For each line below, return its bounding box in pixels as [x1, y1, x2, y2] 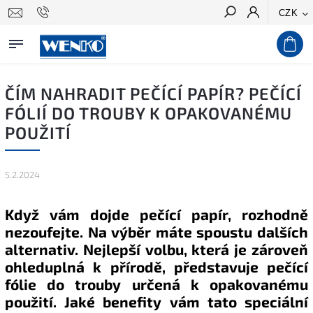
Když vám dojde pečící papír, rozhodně [5, 205, 308, 224]
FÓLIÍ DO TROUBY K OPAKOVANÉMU [5, 103, 292, 123]
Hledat [264, 31, 298, 43]
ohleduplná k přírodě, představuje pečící [5, 258, 308, 276]
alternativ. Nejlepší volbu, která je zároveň [5, 240, 308, 259]
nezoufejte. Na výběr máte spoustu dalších [5, 223, 308, 241]
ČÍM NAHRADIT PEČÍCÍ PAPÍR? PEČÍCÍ [5, 83, 302, 103]
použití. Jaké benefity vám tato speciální [5, 293, 308, 311]
